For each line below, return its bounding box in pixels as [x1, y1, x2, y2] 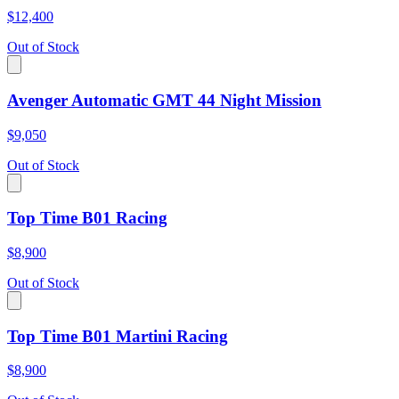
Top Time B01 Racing [7, 208, 167, 228]
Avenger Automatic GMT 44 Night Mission [7, 90, 322, 110]
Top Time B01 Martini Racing [7, 326, 228, 346]
